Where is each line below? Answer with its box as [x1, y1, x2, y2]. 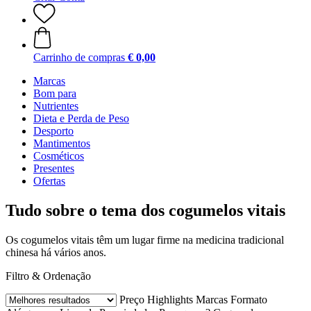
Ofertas [33, 175, 65, 187]
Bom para [33, 87, 76, 99]
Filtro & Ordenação [6, 269, 91, 282]
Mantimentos [33, 137, 90, 149]
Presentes [33, 162, 74, 174]
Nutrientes [33, 100, 78, 112]
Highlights [147, 293, 193, 305]
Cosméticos [33, 150, 84, 162]
